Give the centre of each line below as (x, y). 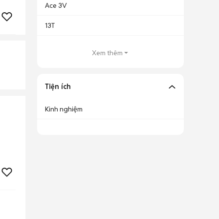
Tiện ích (58, 87)
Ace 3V (56, 5)
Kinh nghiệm (64, 109)
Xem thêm (107, 53)
